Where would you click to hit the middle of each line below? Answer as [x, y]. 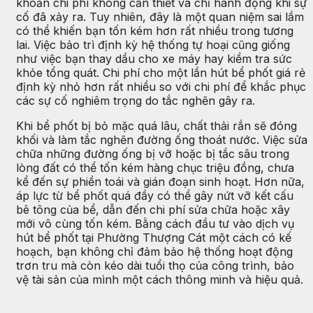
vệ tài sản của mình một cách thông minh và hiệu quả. [160, 279]
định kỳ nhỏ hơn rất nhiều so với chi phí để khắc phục [161, 86]
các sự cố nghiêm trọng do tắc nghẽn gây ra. [136, 100]
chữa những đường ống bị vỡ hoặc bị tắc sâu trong [153, 153]
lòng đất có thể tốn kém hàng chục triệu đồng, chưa [155, 167]
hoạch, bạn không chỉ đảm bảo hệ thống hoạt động [154, 251]
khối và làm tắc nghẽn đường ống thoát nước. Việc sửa [162, 139]
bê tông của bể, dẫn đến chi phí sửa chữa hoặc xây [153, 209]
